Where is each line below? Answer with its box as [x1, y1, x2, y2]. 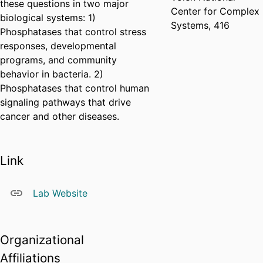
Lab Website [33, 187, 87, 200]
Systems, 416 [171, 19, 230, 32]
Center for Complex [171, 5, 260, 18]
